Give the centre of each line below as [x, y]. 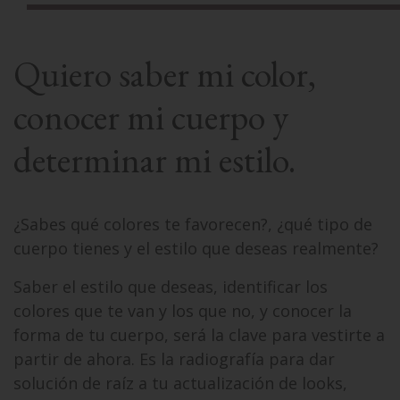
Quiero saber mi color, [165, 74]
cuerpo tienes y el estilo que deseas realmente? [196, 248]
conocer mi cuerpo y [151, 117]
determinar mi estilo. [154, 160]
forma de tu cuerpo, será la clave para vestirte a [199, 335]
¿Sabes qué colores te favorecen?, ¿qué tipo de [193, 224]
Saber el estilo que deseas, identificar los [171, 287]
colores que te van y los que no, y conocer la [183, 311]
